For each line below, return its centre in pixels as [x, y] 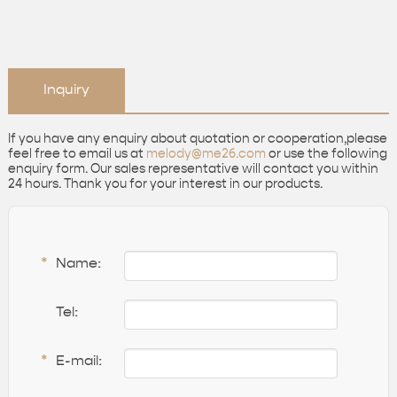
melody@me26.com [206, 154]
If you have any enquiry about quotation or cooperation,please [197, 139]
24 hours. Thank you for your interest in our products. [165, 184]
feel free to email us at [77, 154]
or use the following [326, 154]
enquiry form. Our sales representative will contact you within [193, 169]
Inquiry [66, 90]
